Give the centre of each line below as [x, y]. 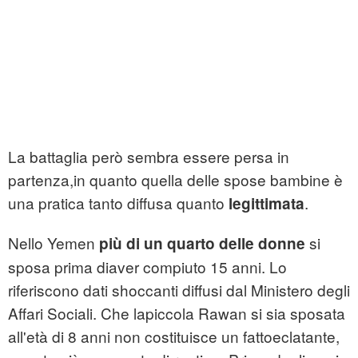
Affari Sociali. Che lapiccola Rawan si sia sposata [177, 312]
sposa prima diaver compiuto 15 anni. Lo [147, 266]
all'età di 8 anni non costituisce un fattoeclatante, [174, 336]
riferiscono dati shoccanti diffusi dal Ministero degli [179, 289]
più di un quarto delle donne [202, 243]
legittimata [267, 203]
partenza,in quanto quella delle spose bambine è [175, 179]
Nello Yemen [54, 242]
